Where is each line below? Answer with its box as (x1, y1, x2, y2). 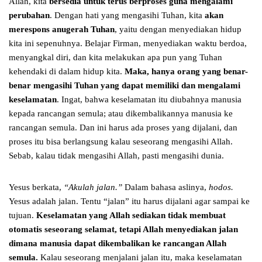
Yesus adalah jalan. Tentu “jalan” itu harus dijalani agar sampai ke (9, 196, 250, 206)
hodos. (209, 182, 233, 192)
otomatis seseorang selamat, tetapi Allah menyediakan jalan (9, 225, 238, 235)
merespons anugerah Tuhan (9, 25, 115, 35)
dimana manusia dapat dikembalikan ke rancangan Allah (9, 239, 226, 249)
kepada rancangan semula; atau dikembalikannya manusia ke (9, 109, 233, 119)
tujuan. (9, 211, 36, 220)
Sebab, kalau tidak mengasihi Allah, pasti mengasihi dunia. (9, 151, 224, 161)
